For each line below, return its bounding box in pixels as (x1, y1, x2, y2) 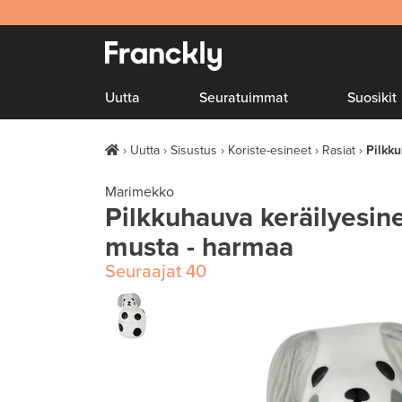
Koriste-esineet (228, 143, 311, 158)
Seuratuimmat (199, 89, 289, 107)
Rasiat (322, 143, 355, 158)
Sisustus (170, 143, 217, 158)
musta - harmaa (105, 231, 293, 264)
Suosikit (347, 89, 398, 107)
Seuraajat (105, 261, 181, 283)
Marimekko (105, 183, 174, 201)
